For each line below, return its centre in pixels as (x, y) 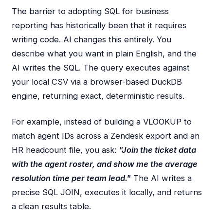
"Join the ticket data (157, 150)
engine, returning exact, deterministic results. (98, 96)
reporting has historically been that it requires (99, 25)
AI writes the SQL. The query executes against (101, 68)
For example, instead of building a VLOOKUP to (102, 122)
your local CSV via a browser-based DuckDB (97, 82)
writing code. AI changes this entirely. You (91, 39)
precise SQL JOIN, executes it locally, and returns (107, 192)
